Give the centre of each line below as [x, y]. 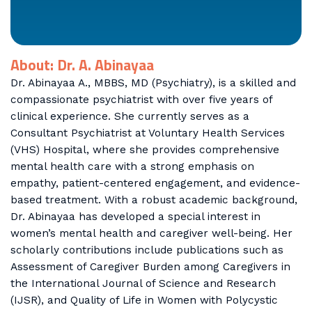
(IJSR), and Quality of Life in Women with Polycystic [145, 301]
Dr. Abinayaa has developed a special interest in [136, 217]
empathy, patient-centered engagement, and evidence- [156, 184]
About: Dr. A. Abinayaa [83, 65]
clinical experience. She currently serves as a [130, 117]
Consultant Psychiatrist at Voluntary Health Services [148, 133]
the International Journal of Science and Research [143, 284]
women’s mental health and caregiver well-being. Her [152, 234]
